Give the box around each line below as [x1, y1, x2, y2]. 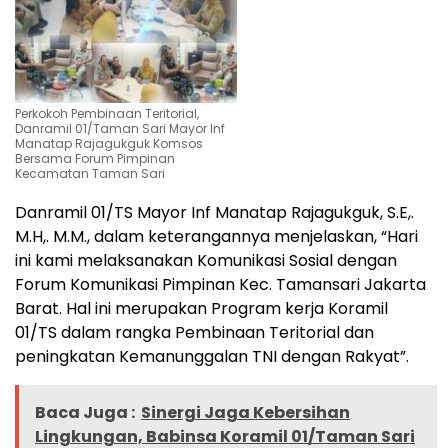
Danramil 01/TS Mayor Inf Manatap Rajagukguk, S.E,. [15, 201, 414, 225]
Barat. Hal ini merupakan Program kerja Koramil [15, 297, 388, 321]
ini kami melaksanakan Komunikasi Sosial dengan [15, 249, 397, 273]
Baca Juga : [35, 401, 135, 425]
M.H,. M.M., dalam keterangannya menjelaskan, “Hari [15, 225, 418, 249]
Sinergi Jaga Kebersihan [141, 401, 350, 425]
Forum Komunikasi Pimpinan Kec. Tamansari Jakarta [15, 273, 426, 297]
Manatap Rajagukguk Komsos [15, 135, 203, 153]
